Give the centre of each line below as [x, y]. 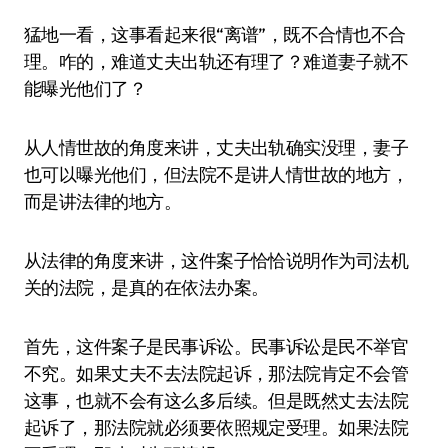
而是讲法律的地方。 [103, 201]
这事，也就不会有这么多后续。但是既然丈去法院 [216, 400]
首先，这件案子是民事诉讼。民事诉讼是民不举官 [216, 346]
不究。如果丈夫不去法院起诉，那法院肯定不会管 [216, 373]
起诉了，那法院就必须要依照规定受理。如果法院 [216, 427]
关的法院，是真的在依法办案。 [146, 287]
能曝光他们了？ [85, 88]
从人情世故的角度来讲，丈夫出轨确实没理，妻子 [216, 147]
